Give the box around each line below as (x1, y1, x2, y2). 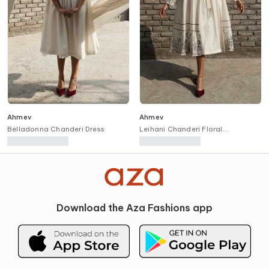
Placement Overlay (139, 134, 207, 143)
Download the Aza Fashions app (56, 201, 213, 214)
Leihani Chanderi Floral (139, 124, 223, 133)
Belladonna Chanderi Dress (7, 124, 104, 133)
